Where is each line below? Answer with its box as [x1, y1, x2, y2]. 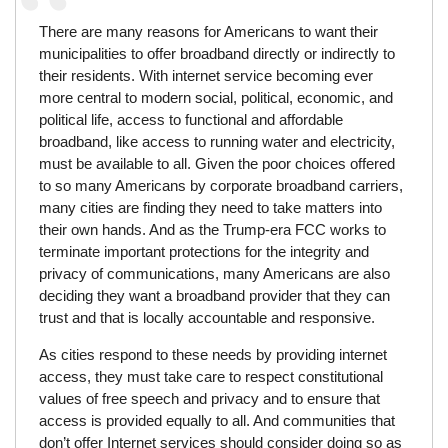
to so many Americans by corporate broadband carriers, [38, 176, 403, 194]
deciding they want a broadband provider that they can [38, 286, 390, 304]
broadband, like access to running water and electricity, [38, 132, 395, 150]
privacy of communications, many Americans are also [38, 264, 390, 282]
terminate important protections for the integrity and [38, 242, 369, 260]
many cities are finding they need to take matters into [38, 198, 382, 216]
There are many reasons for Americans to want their [38, 22, 378, 40]
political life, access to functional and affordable [38, 110, 343, 128]
